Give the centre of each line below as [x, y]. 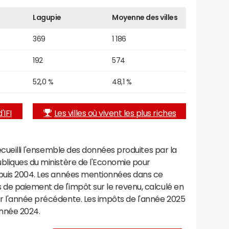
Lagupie [47, 17]
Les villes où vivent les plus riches [115, 113]
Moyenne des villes [145, 17]
